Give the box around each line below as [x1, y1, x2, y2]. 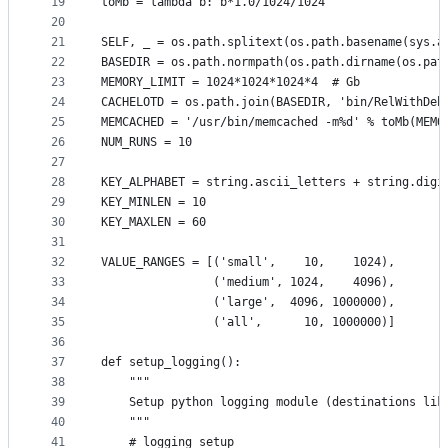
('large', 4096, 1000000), [101, 295, 395, 310]
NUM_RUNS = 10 [101, 135, 192, 150]
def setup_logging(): [101, 355, 241, 370]
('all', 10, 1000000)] [101, 315, 395, 330]
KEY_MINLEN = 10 [101, 195, 206, 210]
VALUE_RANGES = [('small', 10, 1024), [101, 255, 395, 270]
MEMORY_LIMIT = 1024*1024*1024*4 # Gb [101, 75, 360, 90]
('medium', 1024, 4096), [101, 275, 395, 290]
